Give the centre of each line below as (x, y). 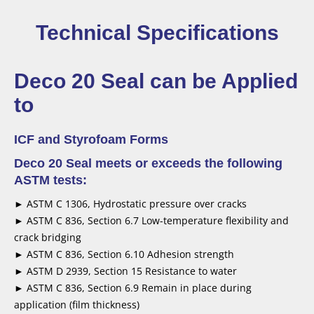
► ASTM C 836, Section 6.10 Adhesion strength (124, 254)
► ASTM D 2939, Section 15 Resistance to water (125, 271)
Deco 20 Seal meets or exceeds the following (148, 164)
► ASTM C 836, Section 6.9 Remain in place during (133, 288)
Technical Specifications (157, 33)
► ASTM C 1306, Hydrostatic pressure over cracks (130, 204)
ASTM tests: (50, 180)
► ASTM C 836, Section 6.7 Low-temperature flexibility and (151, 221)
